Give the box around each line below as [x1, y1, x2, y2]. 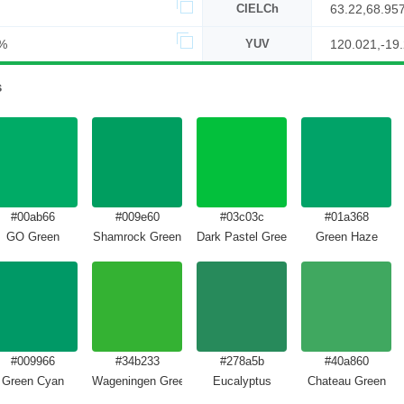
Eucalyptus [212, 374, 271, 388]
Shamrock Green [93, 230, 181, 243]
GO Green [5, 230, 60, 243]
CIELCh [235, 2, 279, 15]
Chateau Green [307, 374, 386, 388]
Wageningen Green [92, 374, 191, 388]
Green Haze [315, 230, 378, 243]
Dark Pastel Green [197, 230, 293, 243]
